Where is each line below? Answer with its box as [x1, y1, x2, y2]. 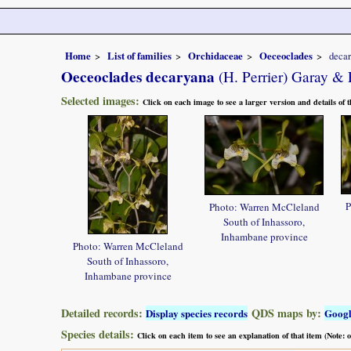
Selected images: [61, 92, 143, 109]
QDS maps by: [248, 304, 324, 321]
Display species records [146, 305, 248, 320]
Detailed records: [61, 304, 146, 321]
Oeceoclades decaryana [61, 65, 215, 88]
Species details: [61, 325, 137, 342]
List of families [107, 48, 172, 63]
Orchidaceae [188, 48, 243, 63]
